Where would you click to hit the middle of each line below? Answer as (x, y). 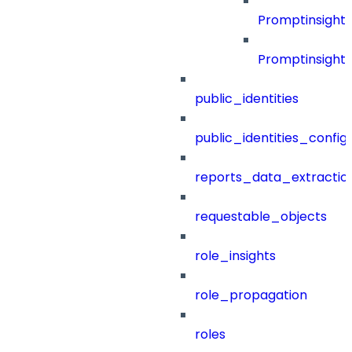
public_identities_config (271, 138)
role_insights (235, 256)
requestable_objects (261, 217)
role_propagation (251, 295)
